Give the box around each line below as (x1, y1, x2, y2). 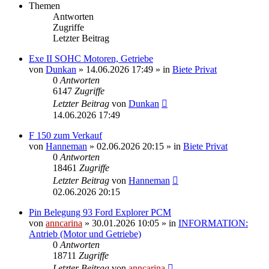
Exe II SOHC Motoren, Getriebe (29, 53, 153, 64)
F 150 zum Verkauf (29, 130, 102, 141)
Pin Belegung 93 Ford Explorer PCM (29, 207, 171, 217)
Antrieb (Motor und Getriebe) (29, 228, 141, 239)
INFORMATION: (178, 217, 248, 228)
